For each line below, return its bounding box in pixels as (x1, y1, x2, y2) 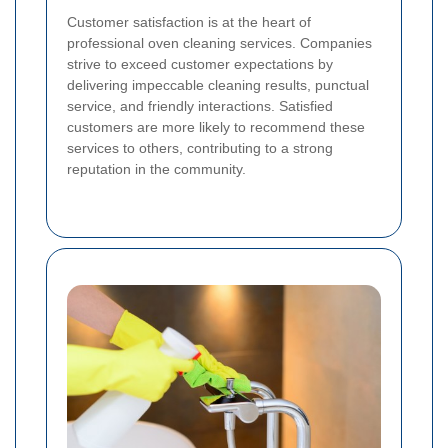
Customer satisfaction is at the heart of (67, 13, 311, 30)
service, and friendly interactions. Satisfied (67, 97, 333, 114)
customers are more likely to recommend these (67, 118, 365, 135)
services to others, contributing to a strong (67, 139, 333, 156)
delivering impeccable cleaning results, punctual (67, 76, 369, 93)
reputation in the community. (67, 160, 246, 177)
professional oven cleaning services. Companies (67, 34, 372, 51)
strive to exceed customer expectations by (67, 55, 333, 72)
